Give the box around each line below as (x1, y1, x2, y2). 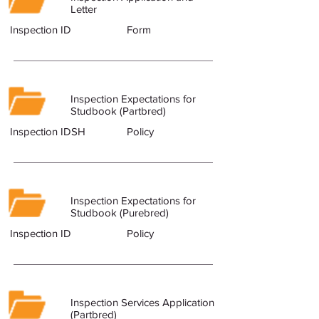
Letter (70, 3, 97, 15)
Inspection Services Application (70, 296, 214, 308)
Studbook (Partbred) (70, 105, 166, 117)
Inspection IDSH (10, 125, 85, 137)
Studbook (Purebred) (70, 206, 169, 219)
